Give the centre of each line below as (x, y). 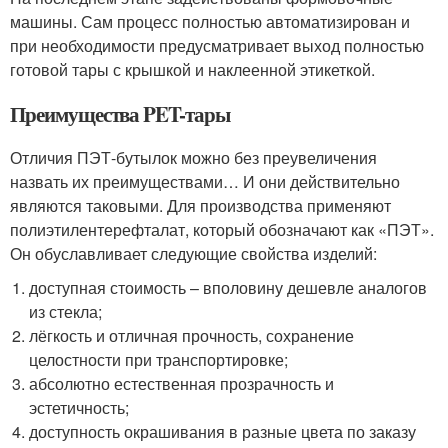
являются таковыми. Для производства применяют (200, 206)
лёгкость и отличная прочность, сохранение (192, 336)
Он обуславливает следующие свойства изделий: (193, 254)
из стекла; (66, 312)
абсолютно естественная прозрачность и (182, 384)
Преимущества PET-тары (120, 114)
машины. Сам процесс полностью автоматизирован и (210, 22)
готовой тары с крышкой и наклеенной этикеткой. (192, 70)
